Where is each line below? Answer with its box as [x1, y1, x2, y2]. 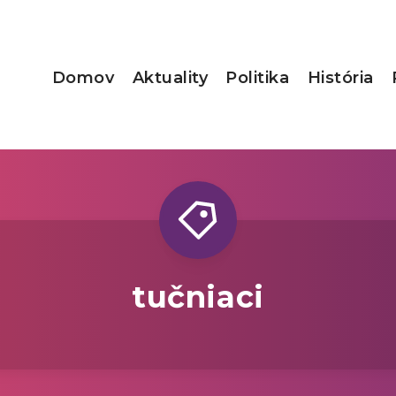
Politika [225, 68, 290, 88]
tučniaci [132, 278, 264, 316]
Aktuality [132, 68, 209, 88]
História [307, 68, 374, 88]
